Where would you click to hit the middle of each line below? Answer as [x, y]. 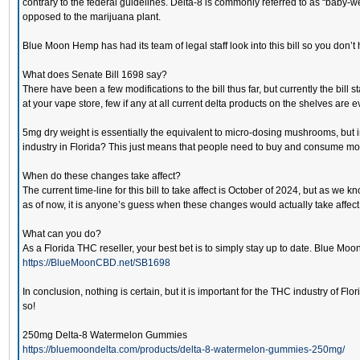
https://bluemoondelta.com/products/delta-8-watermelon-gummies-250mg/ [184, 350]
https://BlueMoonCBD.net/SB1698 [96, 263]
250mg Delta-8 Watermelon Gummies [105, 335]
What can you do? [62, 234]
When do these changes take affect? [102, 176]
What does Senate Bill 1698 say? [95, 75]
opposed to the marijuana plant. [92, 17]
